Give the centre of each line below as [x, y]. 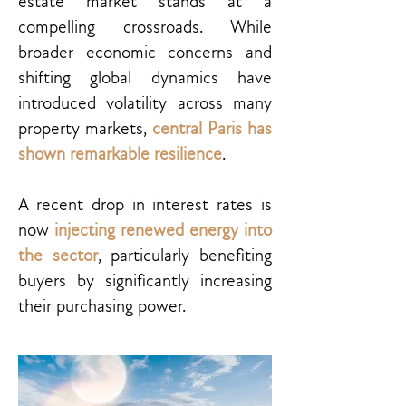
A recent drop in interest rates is [145, 205]
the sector [58, 256]
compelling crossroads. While [145, 27]
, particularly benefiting [185, 256]
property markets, [85, 129]
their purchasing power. [102, 306]
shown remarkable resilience [120, 154]
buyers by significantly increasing [145, 281]
